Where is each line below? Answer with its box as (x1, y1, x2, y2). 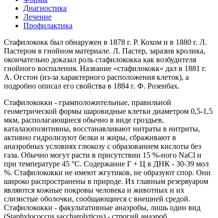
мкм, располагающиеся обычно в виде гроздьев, (4, 116, 164, 125)
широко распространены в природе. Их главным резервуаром (4, 177, 208, 186)
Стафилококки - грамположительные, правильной (4, 98, 171, 107)
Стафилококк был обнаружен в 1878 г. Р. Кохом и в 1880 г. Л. (4, 38, 207, 47)
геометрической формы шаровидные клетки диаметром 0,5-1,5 (4, 107, 213, 116)
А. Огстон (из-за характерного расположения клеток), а (4, 73, 189, 82)
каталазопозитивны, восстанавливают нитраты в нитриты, (4, 125, 200, 133)
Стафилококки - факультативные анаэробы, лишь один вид (4, 203, 200, 212)
